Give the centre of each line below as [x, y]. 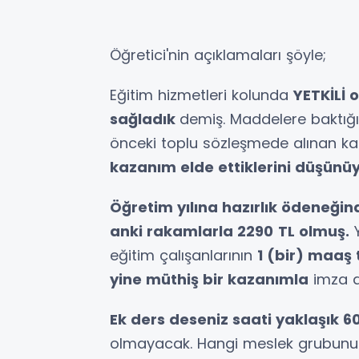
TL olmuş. [314, 232]
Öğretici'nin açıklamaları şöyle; [218, 55]
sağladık [145, 119]
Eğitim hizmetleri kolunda [202, 95]
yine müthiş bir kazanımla [209, 280]
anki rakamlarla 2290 [192, 232]
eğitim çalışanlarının [184, 256]
